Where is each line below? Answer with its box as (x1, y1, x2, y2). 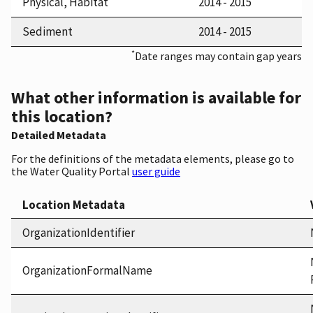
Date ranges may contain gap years (135, 48, 302, 63)
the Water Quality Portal (11, 164, 132, 179)
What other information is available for (11, 87, 301, 109)
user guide (132, 164, 180, 179)
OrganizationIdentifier (22, 225, 135, 241)
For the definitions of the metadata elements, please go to (11, 152, 294, 166)
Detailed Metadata (11, 128, 106, 143)
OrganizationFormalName (22, 263, 152, 279)
